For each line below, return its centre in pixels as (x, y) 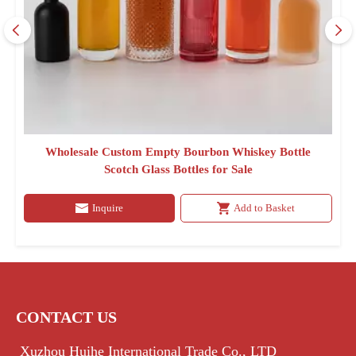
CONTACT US (66, 317)
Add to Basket (265, 208)
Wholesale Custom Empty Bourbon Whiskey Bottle (178, 152)
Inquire (107, 208)
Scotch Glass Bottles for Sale (178, 169)
